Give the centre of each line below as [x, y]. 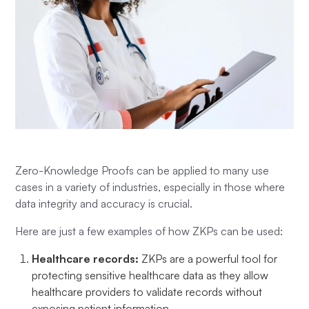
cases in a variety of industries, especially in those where [150, 187]
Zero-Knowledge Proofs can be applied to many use [142, 170]
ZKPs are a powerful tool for [210, 258]
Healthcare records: [87, 258]
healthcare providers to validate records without [147, 291]
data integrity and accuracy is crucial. [106, 203]
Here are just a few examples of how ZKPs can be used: [151, 231]
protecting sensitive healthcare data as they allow [150, 275]
